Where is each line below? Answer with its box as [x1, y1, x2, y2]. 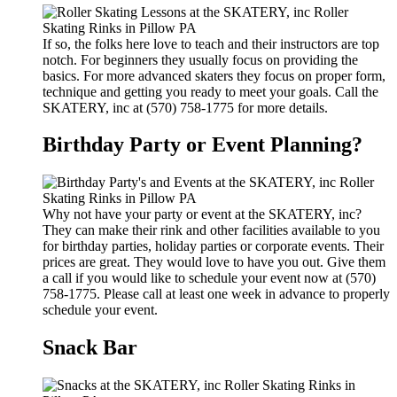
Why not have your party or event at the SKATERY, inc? [43, 206, 362, 222]
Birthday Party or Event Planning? [43, 133, 362, 157]
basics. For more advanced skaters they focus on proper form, [43, 67, 385, 83]
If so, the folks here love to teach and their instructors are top [43, 35, 379, 51]
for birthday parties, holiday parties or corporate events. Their [43, 238, 384, 254]
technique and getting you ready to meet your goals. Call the [43, 83, 378, 99]
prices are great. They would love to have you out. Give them [43, 254, 385, 270]
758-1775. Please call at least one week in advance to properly [43, 286, 390, 302]
